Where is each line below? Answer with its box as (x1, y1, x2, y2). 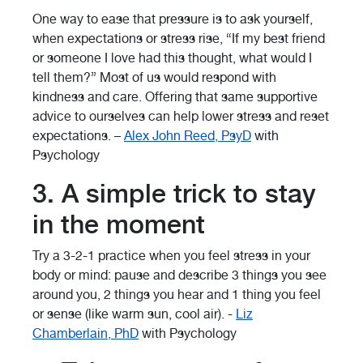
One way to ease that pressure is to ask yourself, (32, 11, 313, 28)
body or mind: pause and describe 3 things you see (32, 267, 327, 284)
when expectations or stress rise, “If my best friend (32, 31, 325, 47)
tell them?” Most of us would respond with (32, 70, 276, 86)
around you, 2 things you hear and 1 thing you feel (32, 287, 321, 303)
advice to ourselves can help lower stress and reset (32, 109, 329, 125)
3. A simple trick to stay (32, 178, 316, 210)
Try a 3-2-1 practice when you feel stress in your (32, 248, 310, 264)
